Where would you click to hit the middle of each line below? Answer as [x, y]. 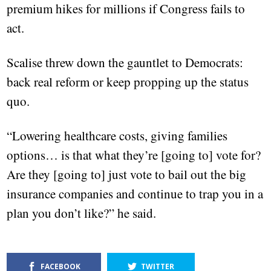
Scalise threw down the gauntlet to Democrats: [125, 63]
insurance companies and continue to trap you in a [135, 194]
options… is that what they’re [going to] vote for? [134, 155]
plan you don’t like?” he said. [82, 213]
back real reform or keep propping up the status [128, 82]
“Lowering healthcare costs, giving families [117, 136]
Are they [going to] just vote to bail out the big [127, 175]
